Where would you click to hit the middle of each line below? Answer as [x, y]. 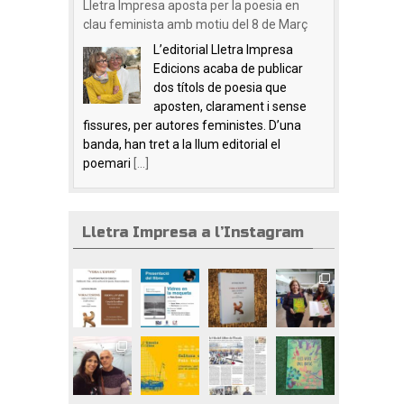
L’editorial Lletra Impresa [223, 50]
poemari [108, 163]
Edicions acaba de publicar [228, 69]
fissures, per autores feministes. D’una [192, 125]
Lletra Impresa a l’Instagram [193, 232]
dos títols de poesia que [220, 87]
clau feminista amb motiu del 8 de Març [195, 24]
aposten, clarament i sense [230, 106]
